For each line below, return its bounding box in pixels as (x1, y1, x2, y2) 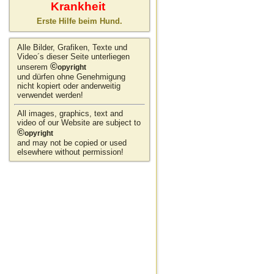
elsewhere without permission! (17, 147, 126, 157)
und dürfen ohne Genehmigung (17, 72, 125, 81)
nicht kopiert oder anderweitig (17, 81, 120, 91)
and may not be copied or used (17, 138, 127, 147)
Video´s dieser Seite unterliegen (17, 52, 130, 61)
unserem (17, 62, 50, 72)
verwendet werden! (17, 91, 83, 100)
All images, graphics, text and (17, 109, 123, 118)
